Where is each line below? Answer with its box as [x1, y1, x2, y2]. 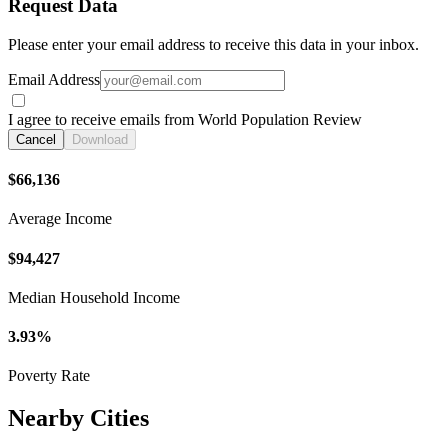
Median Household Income [8, 288, 180, 306]
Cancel [16, 131, 56, 147]
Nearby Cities [8, 405, 149, 432]
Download [72, 131, 128, 147]
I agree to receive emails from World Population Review [8, 110, 362, 128]
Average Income [8, 210, 112, 228]
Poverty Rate [8, 367, 90, 385]
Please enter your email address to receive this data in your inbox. [8, 35, 419, 53]
